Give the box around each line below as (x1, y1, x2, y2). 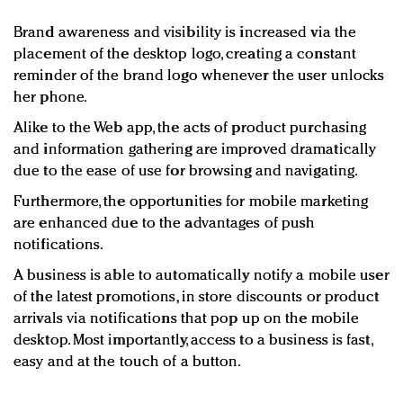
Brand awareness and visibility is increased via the (13, 25, 357, 41)
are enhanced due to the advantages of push (13, 216, 316, 232)
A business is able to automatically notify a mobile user (13, 268, 390, 284)
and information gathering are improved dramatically (13, 142, 377, 158)
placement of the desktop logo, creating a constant (13, 47, 357, 63)
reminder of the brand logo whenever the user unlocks (13, 68, 385, 85)
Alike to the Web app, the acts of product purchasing (13, 121, 367, 137)
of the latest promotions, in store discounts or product (13, 290, 380, 306)
